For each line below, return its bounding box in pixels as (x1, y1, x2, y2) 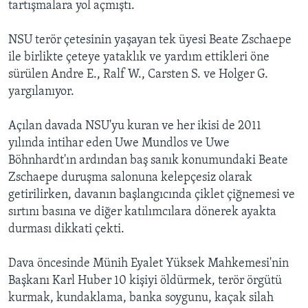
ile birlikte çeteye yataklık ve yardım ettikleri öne (8, 51, 269, 65)
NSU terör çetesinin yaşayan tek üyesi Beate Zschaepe (8, 34, 291, 47)
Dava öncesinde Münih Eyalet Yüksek (8, 257, 205, 271)
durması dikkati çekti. (8, 223, 124, 236)
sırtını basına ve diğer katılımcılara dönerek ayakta (8, 206, 276, 219)
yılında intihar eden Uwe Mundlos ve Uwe (8, 137, 230, 151)
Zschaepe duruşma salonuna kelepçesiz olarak (8, 171, 252, 185)
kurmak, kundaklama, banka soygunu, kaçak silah (8, 291, 274, 305)
